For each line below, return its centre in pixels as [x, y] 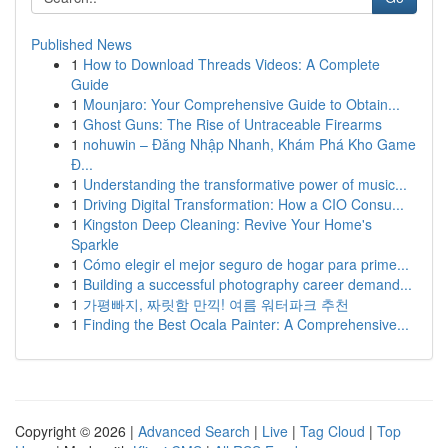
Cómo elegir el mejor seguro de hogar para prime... [246, 264]
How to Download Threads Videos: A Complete [231, 64]
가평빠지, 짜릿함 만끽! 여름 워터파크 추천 [216, 304]
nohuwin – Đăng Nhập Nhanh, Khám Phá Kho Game [249, 144]
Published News [81, 44]
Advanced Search [194, 431]
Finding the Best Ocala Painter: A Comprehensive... [246, 324]
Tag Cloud [332, 431]
